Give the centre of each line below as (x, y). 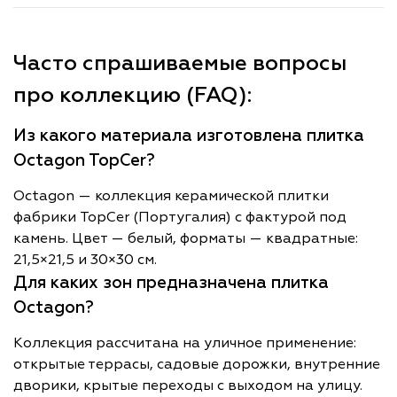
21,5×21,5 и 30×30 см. (85, 260)
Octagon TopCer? (84, 160)
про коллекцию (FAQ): (132, 95)
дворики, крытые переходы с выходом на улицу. (188, 385)
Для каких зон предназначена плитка (171, 283)
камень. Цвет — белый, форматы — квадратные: (186, 238)
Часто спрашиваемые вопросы (180, 63)
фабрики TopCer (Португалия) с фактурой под (180, 217)
